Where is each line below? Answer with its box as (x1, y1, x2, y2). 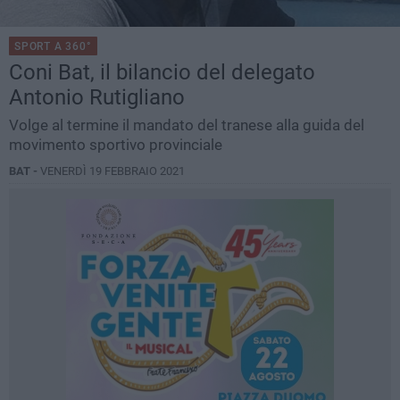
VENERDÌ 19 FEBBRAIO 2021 (40, 164, 185, 179)
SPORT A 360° (14, 40, 92, 54)
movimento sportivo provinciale (9, 136, 222, 154)
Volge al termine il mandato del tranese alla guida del (9, 116, 364, 135)
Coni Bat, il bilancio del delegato (9, 60, 315, 86)
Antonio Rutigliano (9, 85, 185, 111)
